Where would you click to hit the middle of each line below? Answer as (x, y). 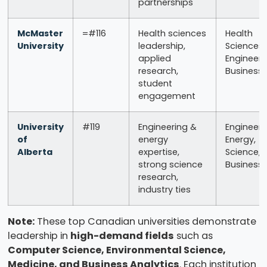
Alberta (35, 152)
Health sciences (172, 34)
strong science (170, 165)
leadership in (39, 236)
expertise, (159, 152)
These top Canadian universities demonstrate (145, 222)
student (155, 84)
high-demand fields (122, 236)
